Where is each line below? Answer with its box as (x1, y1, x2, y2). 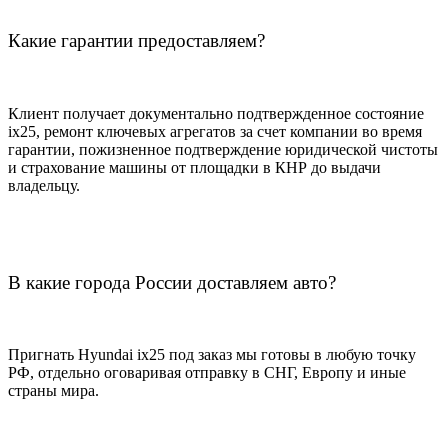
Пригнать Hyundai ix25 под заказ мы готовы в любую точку (8, 346, 416, 364)
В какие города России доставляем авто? (8, 271, 336, 293)
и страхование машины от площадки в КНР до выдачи (8, 158, 381, 176)
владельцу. (8, 176, 80, 194)
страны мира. (8, 382, 99, 400)
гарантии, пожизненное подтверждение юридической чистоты (8, 140, 438, 158)
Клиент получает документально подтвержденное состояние (8, 104, 424, 122)
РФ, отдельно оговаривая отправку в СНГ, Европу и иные (8, 364, 406, 382)
